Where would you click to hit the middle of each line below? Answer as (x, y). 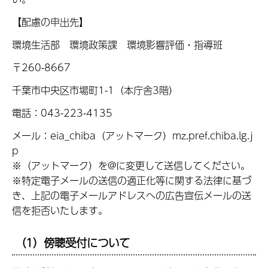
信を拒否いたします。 (60, 210)
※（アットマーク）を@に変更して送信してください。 (131, 165)
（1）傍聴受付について (72, 243)
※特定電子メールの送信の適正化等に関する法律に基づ (132, 180)
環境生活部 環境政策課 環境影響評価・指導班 (117, 45)
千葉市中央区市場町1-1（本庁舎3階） (95, 90)
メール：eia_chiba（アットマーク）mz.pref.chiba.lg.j (133, 135)
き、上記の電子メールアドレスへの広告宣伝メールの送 (132, 195)
